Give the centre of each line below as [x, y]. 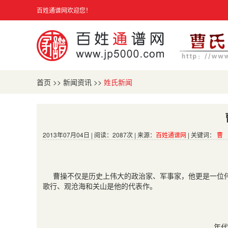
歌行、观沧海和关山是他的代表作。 [100, 186]
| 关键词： [202, 135]
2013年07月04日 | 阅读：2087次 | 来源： [99, 135]
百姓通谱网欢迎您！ [64, 10]
